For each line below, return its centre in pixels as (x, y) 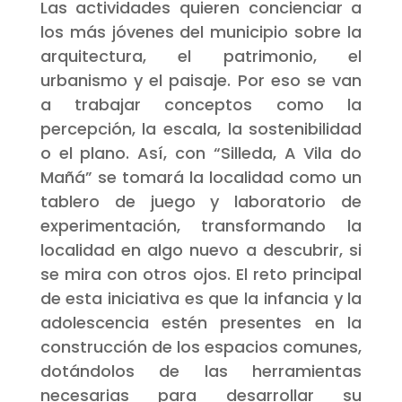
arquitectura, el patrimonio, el (201, 56)
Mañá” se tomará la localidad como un (201, 177)
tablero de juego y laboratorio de (201, 201)
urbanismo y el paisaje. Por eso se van (201, 80)
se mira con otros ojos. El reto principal (201, 274)
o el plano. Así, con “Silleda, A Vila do (201, 153)
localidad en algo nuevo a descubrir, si (201, 249)
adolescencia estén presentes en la (201, 322)
